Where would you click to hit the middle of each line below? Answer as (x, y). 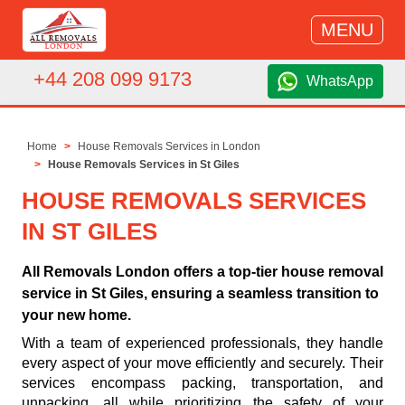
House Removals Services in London (170, 147)
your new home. (76, 316)
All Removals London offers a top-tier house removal (202, 272)
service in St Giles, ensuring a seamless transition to (200, 294)
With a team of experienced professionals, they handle (202, 344)
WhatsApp (340, 81)
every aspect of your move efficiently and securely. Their (202, 363)
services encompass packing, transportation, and (202, 383)
